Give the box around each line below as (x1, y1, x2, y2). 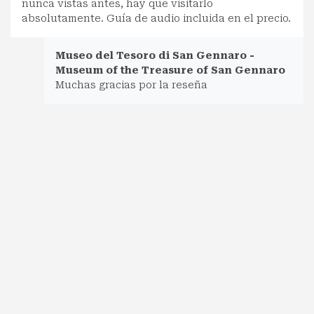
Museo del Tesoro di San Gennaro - (55, 49, 254, 61)
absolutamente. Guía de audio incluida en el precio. (22, 12, 291, 24)
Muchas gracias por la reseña (55, 78, 207, 90)
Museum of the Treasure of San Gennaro (55, 64, 285, 76)
